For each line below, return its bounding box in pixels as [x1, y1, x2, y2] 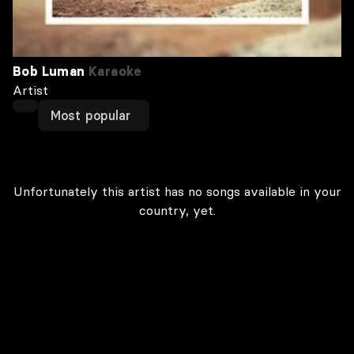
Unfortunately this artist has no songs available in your [13, 183, 341, 199]
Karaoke [85, 63, 142, 79]
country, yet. [138, 202, 216, 218]
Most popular [51, 107, 131, 123]
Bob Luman [13, 63, 85, 79]
